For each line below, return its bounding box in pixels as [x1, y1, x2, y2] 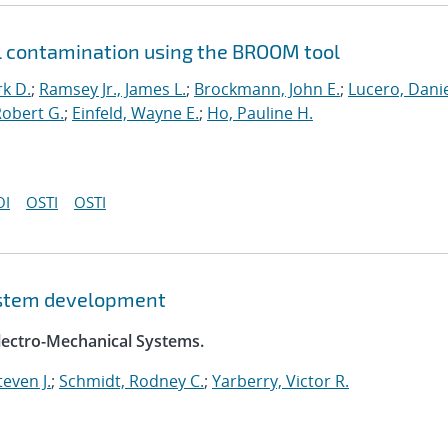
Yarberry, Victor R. [212, 370, 349, 392]
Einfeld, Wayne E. [72, 102, 199, 124]
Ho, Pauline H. [207, 102, 313, 124]
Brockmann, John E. [194, 78, 340, 100]
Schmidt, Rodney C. [59, 370, 204, 392]
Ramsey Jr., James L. [39, 78, 186, 100]
